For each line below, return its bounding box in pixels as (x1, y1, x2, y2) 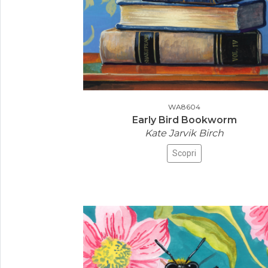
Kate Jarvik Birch (145, 127, 224, 139)
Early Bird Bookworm (132, 114, 237, 126)
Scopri (172, 148, 196, 158)
